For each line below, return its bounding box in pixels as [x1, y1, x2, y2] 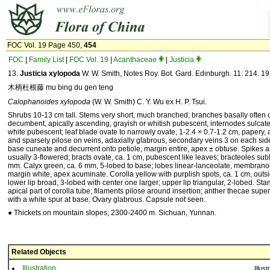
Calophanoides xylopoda [8, 98, 90, 106]
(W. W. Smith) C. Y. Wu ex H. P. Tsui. [90, 98, 207, 106]
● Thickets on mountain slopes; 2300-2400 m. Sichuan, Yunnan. [8, 209, 216, 217]
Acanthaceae [113, 55, 157, 64]
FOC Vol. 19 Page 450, [7, 41, 84, 49]
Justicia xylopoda [20, 69, 80, 78]
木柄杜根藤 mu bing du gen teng [8, 83, 113, 92]
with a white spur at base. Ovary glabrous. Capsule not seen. [8, 195, 206, 204]
